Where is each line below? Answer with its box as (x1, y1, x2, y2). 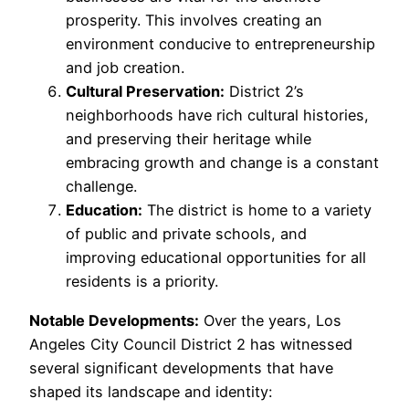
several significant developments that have (29, 358, 333, 377)
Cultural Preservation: (66, 82, 225, 101)
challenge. (66, 177, 137, 196)
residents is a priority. (66, 272, 218, 291)
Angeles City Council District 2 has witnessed (29, 334, 352, 353)
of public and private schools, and (66, 225, 307, 244)
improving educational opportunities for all (66, 248, 366, 267)
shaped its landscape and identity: (29, 382, 272, 401)
